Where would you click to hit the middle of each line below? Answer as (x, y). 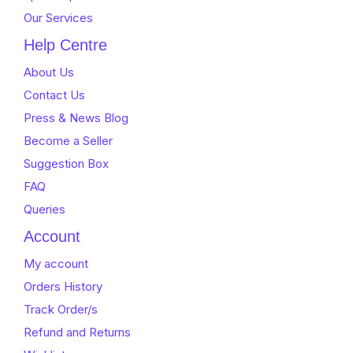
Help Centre (65, 45)
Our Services (58, 18)
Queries (45, 210)
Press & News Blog (76, 118)
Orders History (63, 287)
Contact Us (54, 95)
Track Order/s (61, 310)
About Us (49, 72)
